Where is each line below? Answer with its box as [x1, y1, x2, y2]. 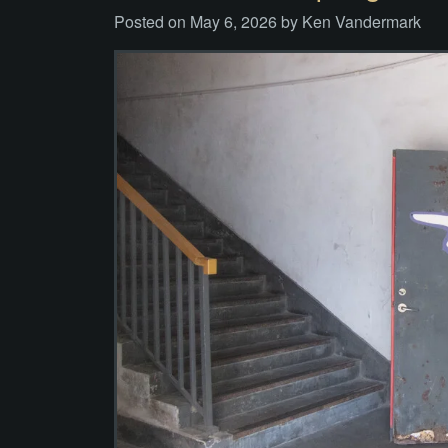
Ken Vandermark [302, 9, 421, 33]
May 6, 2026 [190, 9, 277, 33]
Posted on [114, 9, 190, 33]
